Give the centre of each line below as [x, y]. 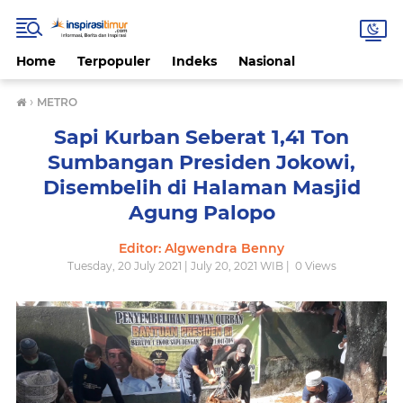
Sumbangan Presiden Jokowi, [201, 162]
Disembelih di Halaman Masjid [201, 188]
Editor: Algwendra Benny [201, 248]
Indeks [194, 61]
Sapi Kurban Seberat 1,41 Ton [201, 137]
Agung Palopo [201, 213]
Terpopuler [114, 61]
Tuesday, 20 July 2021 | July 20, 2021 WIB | [179, 266]
